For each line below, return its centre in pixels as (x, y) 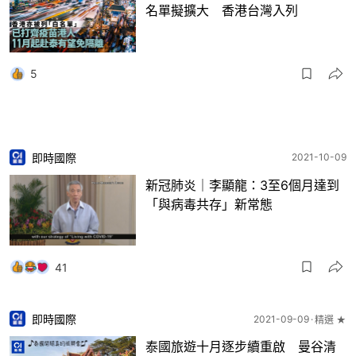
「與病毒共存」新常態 (209, 204)
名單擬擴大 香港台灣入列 (222, 11)
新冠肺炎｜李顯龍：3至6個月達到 (242, 185)
